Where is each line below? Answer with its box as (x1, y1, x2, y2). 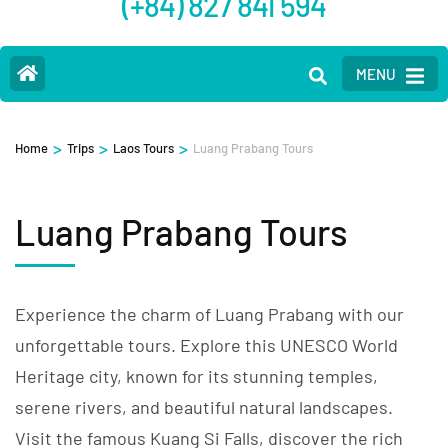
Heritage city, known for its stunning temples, (15, 365, 378, 388)
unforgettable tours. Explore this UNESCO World (15, 334, 398, 357)
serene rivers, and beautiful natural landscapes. (15, 396, 393, 419)
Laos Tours (113, 140, 174, 157)
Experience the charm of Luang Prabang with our (15, 303, 404, 326)
